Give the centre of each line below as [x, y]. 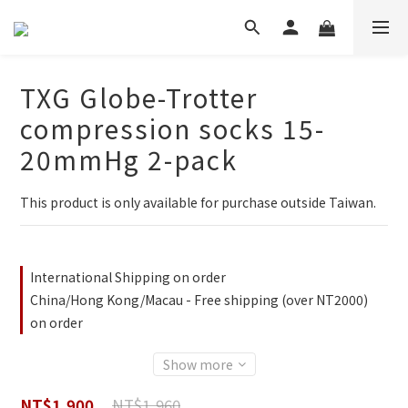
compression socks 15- [173, 128]
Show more [198, 364]
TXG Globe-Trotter [139, 97]
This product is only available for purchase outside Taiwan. [198, 202]
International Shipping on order [128, 277]
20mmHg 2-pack [129, 159]
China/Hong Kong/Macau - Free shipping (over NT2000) [199, 300]
